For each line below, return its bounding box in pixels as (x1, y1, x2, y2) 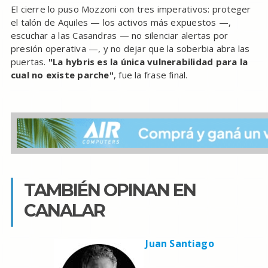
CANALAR (23, 200, 105, 221)
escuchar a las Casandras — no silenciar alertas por (10, 29, 229, 42)
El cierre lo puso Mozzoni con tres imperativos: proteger (10, 3, 251, 16)
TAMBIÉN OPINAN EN (23, 179, 196, 201)
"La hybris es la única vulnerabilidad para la (48, 56, 248, 68)
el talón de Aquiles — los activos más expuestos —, (10, 16, 232, 29)
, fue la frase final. (113, 69, 188, 81)
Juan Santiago (145, 237, 214, 251)
